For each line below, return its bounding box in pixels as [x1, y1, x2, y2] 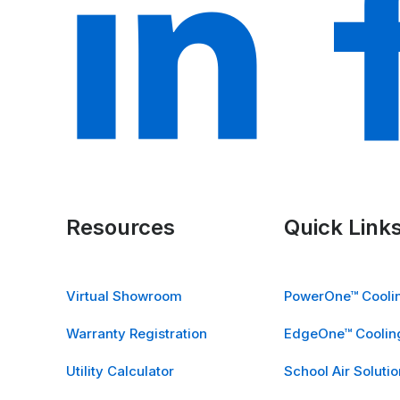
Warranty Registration [66, 325, 207, 343]
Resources [66, 214, 175, 241]
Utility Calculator [66, 362, 174, 380]
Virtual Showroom [66, 287, 182, 305]
